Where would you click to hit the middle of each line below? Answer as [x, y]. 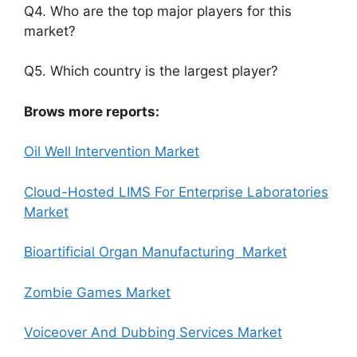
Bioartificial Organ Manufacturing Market [155, 252]
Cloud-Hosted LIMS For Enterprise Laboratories [176, 192]
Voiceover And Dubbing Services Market [153, 332]
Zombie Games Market [97, 292]
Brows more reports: [92, 111]
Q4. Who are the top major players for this [158, 11]
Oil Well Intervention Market [112, 151]
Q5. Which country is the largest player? [151, 71]
